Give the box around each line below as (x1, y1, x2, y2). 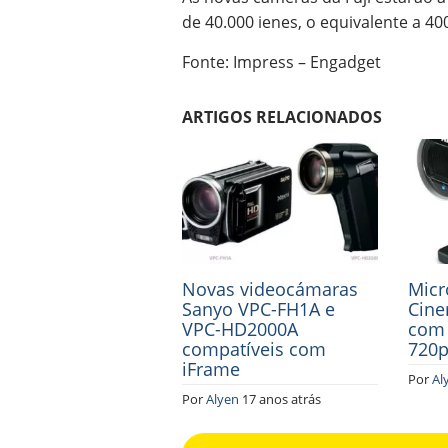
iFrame (182, 356, 240, 381)
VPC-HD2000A (182, 316, 298, 341)
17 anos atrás (242, 389, 321, 408)
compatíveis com (182, 336, 326, 361)
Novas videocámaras (182, 276, 358, 301)
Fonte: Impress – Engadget (182, 51, 381, 73)
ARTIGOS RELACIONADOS (182, 106, 382, 128)
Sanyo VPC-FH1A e (182, 296, 335, 321)
